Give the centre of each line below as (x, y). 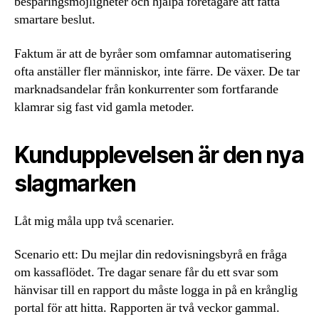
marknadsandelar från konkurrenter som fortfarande (146, 89)
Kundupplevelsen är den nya (159, 155)
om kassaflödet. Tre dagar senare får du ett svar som (146, 273)
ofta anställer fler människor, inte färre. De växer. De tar (157, 71)
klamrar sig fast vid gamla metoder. (104, 107)
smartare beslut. (55, 20)
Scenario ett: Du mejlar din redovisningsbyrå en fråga (151, 255)
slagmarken (75, 183)
